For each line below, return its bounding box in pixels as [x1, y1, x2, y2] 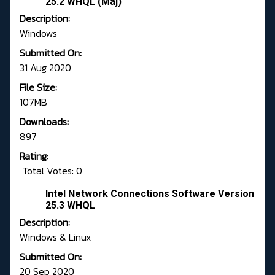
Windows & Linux [20, 230, 91, 245]
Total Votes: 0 [20, 163, 82, 179]
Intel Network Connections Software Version [45, 188, 254, 200]
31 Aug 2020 [20, 60, 71, 76]
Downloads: [20, 114, 69, 130]
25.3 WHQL [45, 199, 95, 212]
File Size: [20, 80, 57, 95]
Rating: [20, 149, 48, 164]
